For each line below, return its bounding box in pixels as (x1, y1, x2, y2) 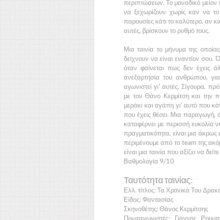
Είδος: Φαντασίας (124, 195, 173, 203)
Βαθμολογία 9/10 (124, 157, 174, 165)
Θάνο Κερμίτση (145, 92, 189, 100)
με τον (124, 92, 145, 100)
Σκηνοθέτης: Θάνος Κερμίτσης (124, 205, 208, 213)
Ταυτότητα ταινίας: (124, 174, 193, 185)
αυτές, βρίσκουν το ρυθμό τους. (124, 27, 210, 34)
